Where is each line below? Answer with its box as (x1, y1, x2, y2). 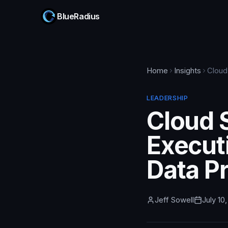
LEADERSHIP (147, 94, 188, 102)
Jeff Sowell (155, 195, 194, 205)
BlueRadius (57, 11, 100, 21)
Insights (174, 66, 201, 75)
